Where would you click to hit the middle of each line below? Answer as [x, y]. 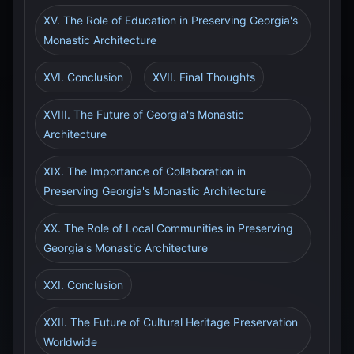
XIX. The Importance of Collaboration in [145, 171]
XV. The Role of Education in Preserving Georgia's [171, 20]
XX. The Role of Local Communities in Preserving [168, 228]
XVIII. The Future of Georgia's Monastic [144, 114]
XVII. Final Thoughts [204, 77]
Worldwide [70, 342]
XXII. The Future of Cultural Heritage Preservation [171, 322]
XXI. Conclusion [83, 285]
